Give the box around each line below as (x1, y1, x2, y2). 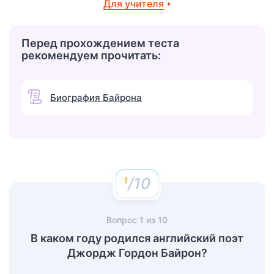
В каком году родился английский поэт (31, 231, 243, 245)
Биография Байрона (50, 91, 142, 103)
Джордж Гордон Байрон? (67, 246, 207, 259)
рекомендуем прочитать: (21, 48, 161, 62)
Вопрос (106, 214, 139, 225)
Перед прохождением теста (21, 36, 179, 50)
